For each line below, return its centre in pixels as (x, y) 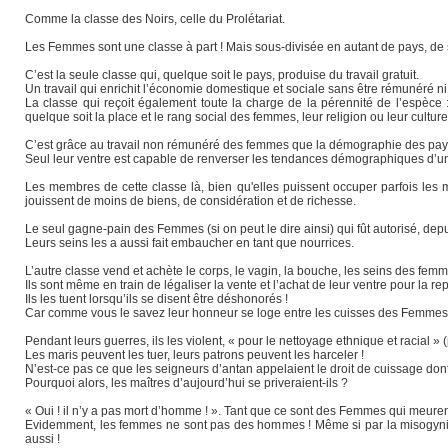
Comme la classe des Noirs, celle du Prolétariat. (155, 18)
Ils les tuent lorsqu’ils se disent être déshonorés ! (156, 298)
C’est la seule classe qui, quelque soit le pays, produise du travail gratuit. (222, 74)
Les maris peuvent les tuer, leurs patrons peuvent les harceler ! (194, 354)
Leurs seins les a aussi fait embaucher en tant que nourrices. (189, 242)
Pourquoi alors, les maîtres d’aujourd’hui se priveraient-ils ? (189, 382)
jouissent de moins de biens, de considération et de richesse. (190, 200)
